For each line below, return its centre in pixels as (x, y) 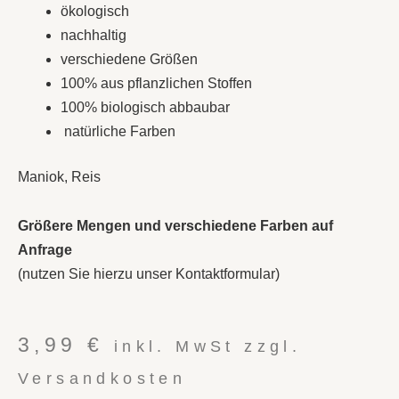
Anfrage (45, 250)
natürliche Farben (118, 132)
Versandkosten (102, 379)
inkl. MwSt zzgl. (208, 346)
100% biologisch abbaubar (145, 108)
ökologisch (95, 12)
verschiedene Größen (129, 60)
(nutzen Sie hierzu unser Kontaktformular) (149, 274)
